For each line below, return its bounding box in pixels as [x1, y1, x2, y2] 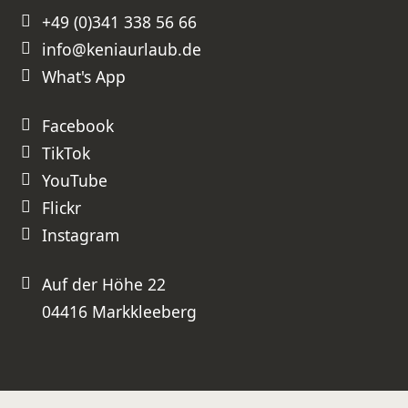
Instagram [41, 224, 119, 247]
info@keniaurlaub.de [41, 38, 201, 61]
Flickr [41, 197, 81, 219]
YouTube [41, 169, 107, 192]
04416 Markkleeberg [41, 301, 197, 323]
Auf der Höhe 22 [41, 273, 166, 296]
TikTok [41, 142, 90, 165]
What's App [41, 66, 126, 88]
